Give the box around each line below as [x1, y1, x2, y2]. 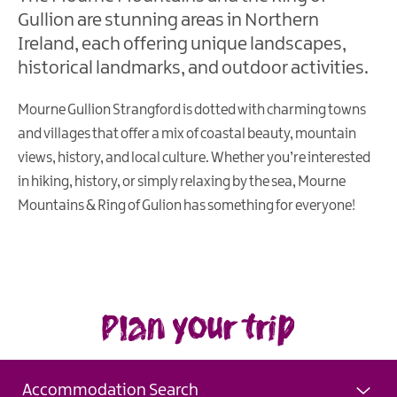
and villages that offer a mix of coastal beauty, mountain [18, 127, 356, 143]
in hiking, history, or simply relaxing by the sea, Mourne [18, 175, 346, 191]
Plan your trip [102, 304, 295, 350]
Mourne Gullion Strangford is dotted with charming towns [18, 103, 366, 119]
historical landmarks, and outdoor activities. [18, 58, 369, 79]
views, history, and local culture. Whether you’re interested [18, 151, 370, 167]
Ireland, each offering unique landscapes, [18, 35, 346, 55]
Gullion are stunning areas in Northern [18, 11, 319, 31]
